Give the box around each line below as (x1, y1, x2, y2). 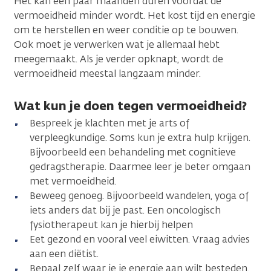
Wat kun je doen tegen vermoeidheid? (14, 97, 247, 114)
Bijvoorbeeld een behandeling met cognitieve (30, 145, 236, 158)
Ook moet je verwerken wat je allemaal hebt (14, 38, 220, 51)
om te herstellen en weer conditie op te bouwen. (14, 23, 238, 36)
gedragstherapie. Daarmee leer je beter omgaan (30, 160, 250, 173)
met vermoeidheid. (30, 174, 116, 188)
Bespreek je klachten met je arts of (30, 116, 189, 129)
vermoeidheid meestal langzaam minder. (14, 67, 201, 80)
